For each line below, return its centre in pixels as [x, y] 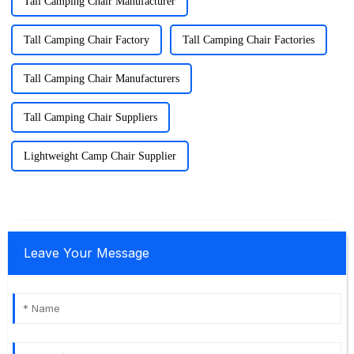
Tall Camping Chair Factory [86, 40]
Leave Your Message [86, 253]
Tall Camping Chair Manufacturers [101, 79]
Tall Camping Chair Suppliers [90, 118]
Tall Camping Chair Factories [248, 40]
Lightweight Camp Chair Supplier [100, 156]
